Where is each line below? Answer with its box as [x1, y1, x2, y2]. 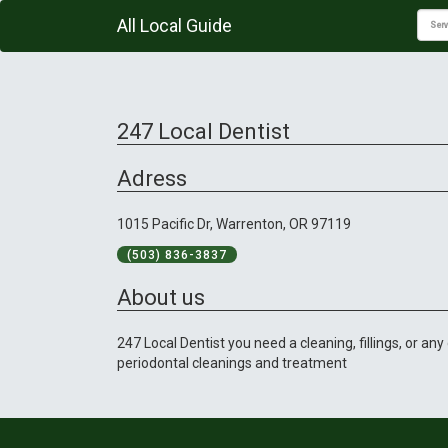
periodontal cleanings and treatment [117, 355, 347, 372]
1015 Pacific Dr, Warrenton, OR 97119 [117, 216, 351, 233]
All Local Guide [117, 15, 232, 36]
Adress [117, 166, 187, 192]
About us [117, 285, 205, 311]
